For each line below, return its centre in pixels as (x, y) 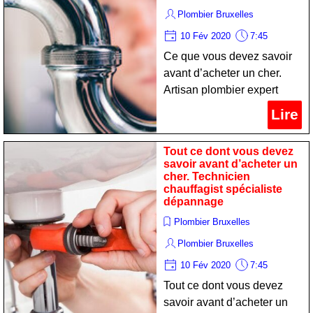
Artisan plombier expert (221, 90)
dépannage (194, 202)
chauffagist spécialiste (223, 189)
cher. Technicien (207, 176)
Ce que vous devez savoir (228, 56)
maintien (185, 107)
